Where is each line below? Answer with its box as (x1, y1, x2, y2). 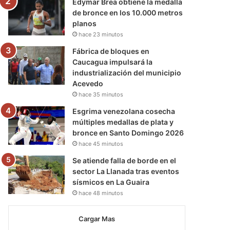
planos (72, 18, 97, 28)
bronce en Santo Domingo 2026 (72, 128, 184, 137)
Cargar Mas (79, 214, 115, 223)
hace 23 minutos (79, 30, 124, 38)
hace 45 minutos (79, 140, 124, 147)
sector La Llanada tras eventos (72, 166, 180, 176)
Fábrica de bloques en (72, 46, 150, 55)
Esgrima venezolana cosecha (72, 106, 176, 116)
